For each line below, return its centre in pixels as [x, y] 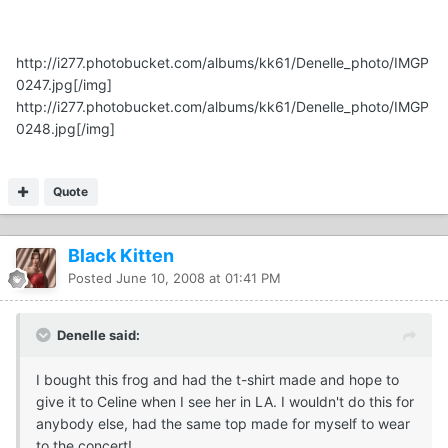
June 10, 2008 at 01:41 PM [198, 277]
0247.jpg [44, 84]
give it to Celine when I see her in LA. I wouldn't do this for [225, 401]
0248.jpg [46, 128]
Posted [92, 277]
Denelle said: [98, 334]
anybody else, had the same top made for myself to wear [223, 423]
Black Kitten [121, 255]
